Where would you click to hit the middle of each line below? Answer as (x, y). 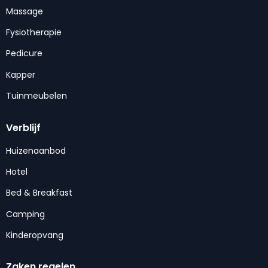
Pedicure (24, 54)
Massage (25, 11)
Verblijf (23, 127)
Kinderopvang (35, 235)
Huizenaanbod (36, 150)
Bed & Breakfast (39, 193)
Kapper (21, 74)
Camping (25, 214)
